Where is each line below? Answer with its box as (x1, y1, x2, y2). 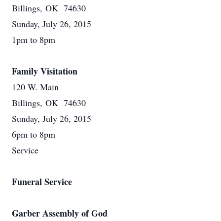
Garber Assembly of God (12, 207, 108, 220)
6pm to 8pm (12, 128, 55, 140)
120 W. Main (12, 81, 59, 93)
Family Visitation (12, 65, 77, 77)
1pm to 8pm (12, 34, 55, 45)
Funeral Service (12, 175, 72, 188)
